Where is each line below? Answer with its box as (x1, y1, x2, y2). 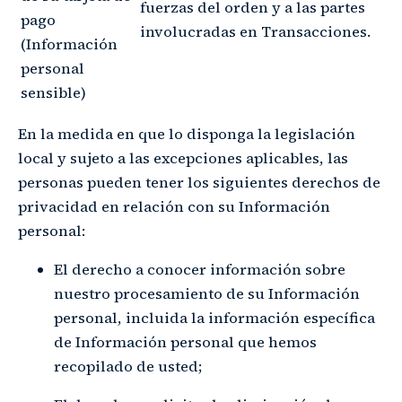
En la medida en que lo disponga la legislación (18, 123, 355, 144)
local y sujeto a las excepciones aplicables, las (18, 147, 348, 169)
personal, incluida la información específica (54, 307, 375, 328)
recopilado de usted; (54, 355, 203, 377)
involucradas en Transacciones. (140, 21, 371, 42)
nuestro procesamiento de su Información (54, 283, 360, 304)
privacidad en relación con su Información (18, 196, 330, 217)
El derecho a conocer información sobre (54, 258, 345, 280)
